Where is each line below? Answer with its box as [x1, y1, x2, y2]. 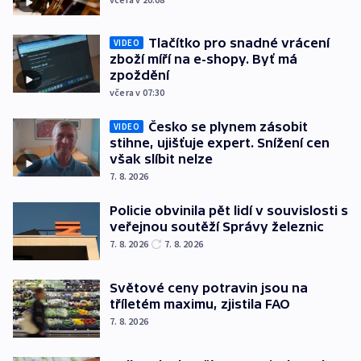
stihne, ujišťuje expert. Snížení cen [110, 135, 330, 151]
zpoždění [110, 68, 169, 83]
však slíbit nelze [110, 151, 213, 167]
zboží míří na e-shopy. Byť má [110, 52, 297, 67]
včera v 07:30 [110, 86, 165, 99]
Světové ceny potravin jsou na [110, 280, 308, 295]
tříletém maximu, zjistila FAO [110, 296, 290, 311]
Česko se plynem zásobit [148, 119, 308, 135]
